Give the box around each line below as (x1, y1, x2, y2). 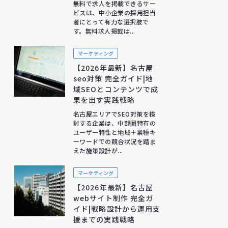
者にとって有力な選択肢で (73, 17, 149, 26)
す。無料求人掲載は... (73, 26, 135, 35)
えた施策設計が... (73, 146, 123, 155)
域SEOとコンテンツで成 (73, 84, 159, 94)
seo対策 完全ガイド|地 (73, 73, 154, 83)
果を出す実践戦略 (73, 95, 135, 105)
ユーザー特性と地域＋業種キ (73, 128, 156, 136)
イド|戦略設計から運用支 (73, 204, 161, 214)
